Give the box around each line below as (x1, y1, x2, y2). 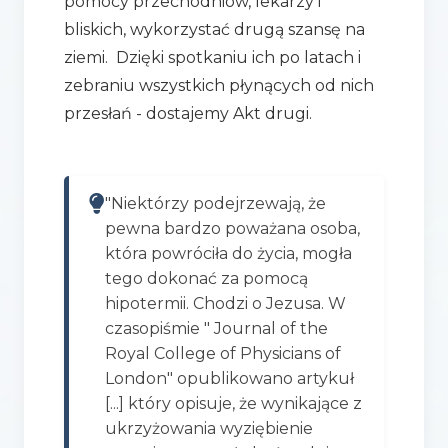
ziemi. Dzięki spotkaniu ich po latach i (63, 47, 361, 67)
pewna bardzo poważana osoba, (104, 218, 360, 238)
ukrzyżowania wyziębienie (104, 418, 313, 438)
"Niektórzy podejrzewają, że (104, 193, 326, 213)
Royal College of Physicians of (104, 343, 341, 363)
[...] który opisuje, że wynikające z (104, 393, 362, 413)
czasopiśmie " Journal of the (104, 318, 328, 338)
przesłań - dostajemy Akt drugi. (63, 103, 312, 123)
